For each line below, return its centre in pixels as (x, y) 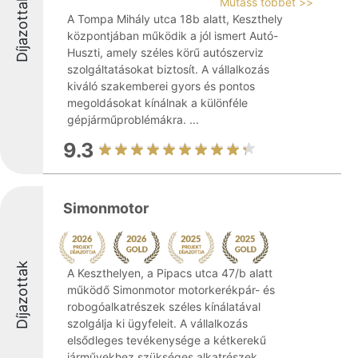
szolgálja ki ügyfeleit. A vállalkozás (157, 323)
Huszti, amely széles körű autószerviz (165, 52)
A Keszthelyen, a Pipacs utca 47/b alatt (170, 273)
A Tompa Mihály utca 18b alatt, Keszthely (175, 19)
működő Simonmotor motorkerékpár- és (171, 290)
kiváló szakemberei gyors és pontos (161, 86)
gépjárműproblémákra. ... (133, 119)
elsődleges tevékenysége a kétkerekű (167, 340)
